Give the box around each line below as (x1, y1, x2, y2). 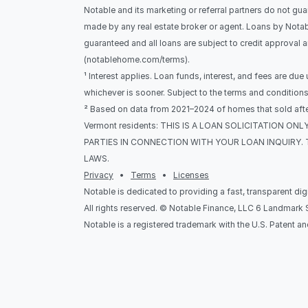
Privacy (84, 170, 113, 180)
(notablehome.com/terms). (84, 54, 192, 65)
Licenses (173, 170, 209, 180)
